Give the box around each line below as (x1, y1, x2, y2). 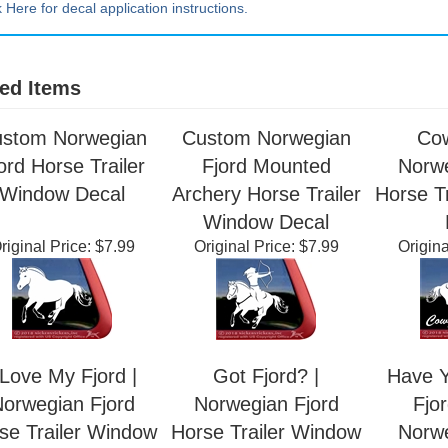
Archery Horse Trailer (171, 231, 361, 253)
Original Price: (193, 286, 295, 303)
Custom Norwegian (181, 175, 351, 197)
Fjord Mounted (201, 203, 331, 225)
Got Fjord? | (213, 413, 319, 435)
